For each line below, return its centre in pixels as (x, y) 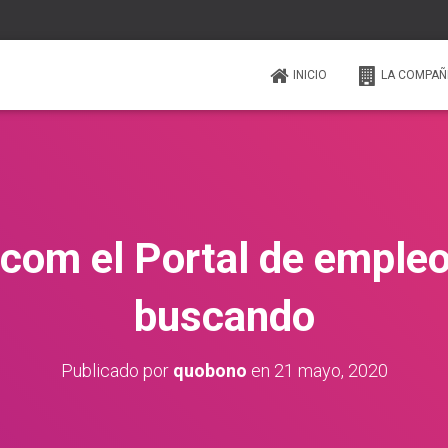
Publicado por (116, 370)
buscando (224, 316)
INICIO (310, 75)
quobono (209, 370)
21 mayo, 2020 (330, 370)
